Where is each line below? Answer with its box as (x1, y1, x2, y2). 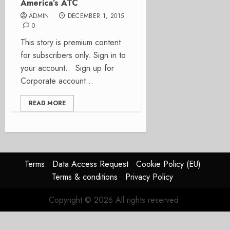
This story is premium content (21, 36, 121, 48)
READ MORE (29, 99, 66, 108)
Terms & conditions (52, 171, 118, 183)
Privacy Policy (125, 171, 173, 183)
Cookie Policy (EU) (136, 158, 201, 170)
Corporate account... (21, 75, 93, 87)
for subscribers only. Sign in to (21, 49, 126, 61)
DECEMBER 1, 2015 (67, 11, 124, 21)
